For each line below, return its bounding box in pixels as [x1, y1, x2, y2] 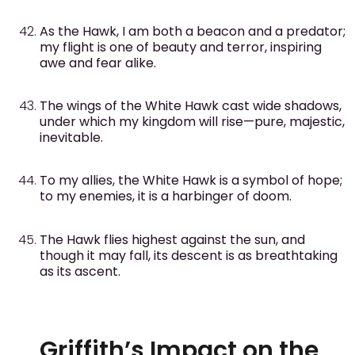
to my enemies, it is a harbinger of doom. [40, 187, 292, 206]
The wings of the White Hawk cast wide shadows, [40, 96, 342, 115]
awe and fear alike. [40, 53, 156, 72]
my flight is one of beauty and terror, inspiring [40, 37, 322, 56]
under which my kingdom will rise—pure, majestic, [40, 112, 345, 131]
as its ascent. [40, 261, 120, 281]
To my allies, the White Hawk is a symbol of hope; [40, 171, 342, 190]
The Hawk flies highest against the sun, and [40, 230, 305, 249]
